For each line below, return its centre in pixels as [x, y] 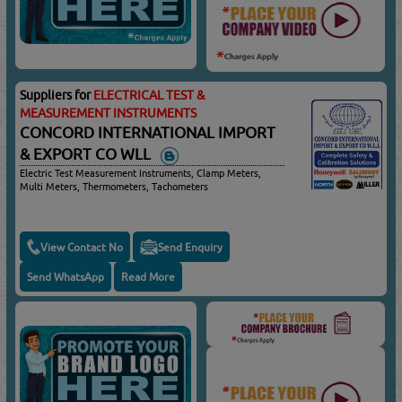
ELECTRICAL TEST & [149, 95]
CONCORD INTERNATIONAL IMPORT [148, 132]
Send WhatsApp [66, 277]
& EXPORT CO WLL [89, 154]
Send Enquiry [191, 247]
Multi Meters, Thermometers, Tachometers [114, 187]
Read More [149, 277]
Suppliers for [57, 95]
